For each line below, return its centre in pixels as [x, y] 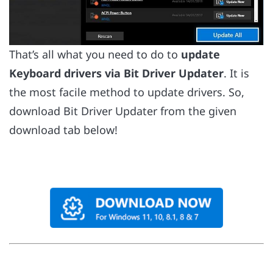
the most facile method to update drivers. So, [127, 92]
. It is [236, 73]
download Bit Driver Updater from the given [123, 111]
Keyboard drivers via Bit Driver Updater [116, 73]
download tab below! [63, 130]
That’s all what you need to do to [95, 55]
